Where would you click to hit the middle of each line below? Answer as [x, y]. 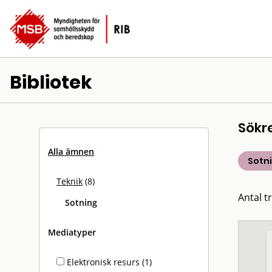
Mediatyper [72, 232]
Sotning [81, 202]
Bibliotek [51, 83]
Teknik [70, 181]
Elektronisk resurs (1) [108, 262]
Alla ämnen [71, 151]
